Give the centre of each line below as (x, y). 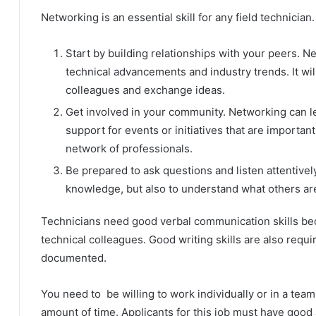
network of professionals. (129, 148)
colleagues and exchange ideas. (145, 90)
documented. (74, 258)
